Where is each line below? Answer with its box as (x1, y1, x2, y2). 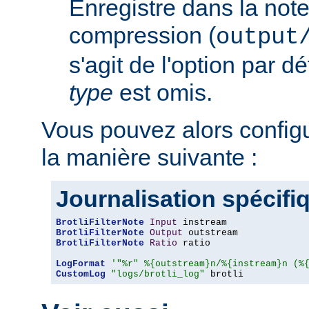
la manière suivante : (41, 144, 257, 171)
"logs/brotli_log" (111, 269, 205, 280)
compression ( (69, 22, 216, 49)
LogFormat (56, 259, 106, 270)
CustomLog (56, 269, 106, 280)
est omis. (113, 79, 212, 106)
